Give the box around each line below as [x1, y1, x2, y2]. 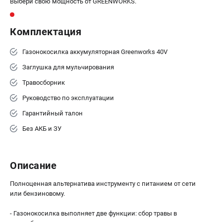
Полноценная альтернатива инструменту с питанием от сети [10, 180, 196, 187]
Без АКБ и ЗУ [22, 125, 61, 132]
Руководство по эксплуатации [22, 94, 114, 102]
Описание [10, 160, 56, 171]
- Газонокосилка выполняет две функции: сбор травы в [10, 210, 177, 217]
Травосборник [22, 79, 65, 86]
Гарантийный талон [22, 110, 83, 117]
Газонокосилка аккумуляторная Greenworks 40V [22, 48, 167, 55]
